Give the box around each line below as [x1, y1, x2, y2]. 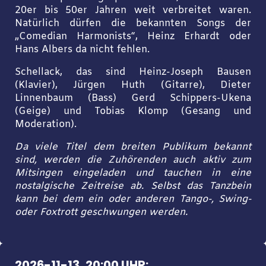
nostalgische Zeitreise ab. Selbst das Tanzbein [14, 180, 252, 194]
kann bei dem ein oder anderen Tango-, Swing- [14, 193, 252, 207]
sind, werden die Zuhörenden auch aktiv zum [14, 154, 252, 167]
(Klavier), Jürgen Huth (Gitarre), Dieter [14, 79, 252, 93]
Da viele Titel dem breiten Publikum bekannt [14, 141, 252, 154]
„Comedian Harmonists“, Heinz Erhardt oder [14, 30, 252, 43]
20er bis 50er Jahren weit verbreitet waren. [14, 4, 252, 17]
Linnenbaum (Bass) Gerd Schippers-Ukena [14, 92, 252, 106]
